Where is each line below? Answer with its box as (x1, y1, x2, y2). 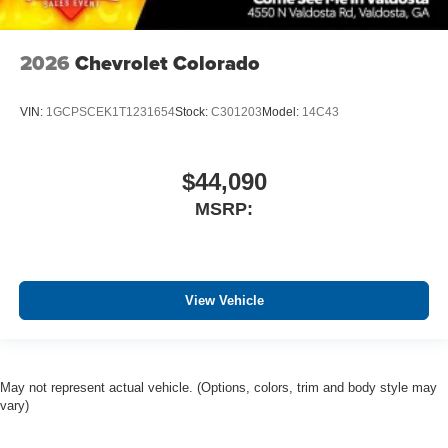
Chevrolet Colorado (75, 47, 260, 78)
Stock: (175, 105, 211, 120)
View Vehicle (184, 293, 264, 309)
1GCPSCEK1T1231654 (46, 105, 175, 120)
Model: (262, 105, 302, 120)
